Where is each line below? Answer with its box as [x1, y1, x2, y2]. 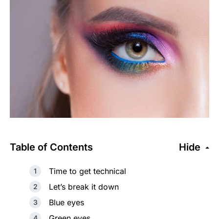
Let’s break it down [49, 182, 119, 192]
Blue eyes [49, 197, 84, 208]
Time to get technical [49, 166, 126, 176]
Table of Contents [10, 141, 93, 153]
